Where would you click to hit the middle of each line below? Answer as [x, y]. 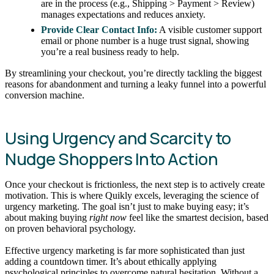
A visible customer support [210, 29]
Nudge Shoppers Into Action [111, 158]
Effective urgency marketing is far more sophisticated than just [125, 250]
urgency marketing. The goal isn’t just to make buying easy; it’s [127, 206]
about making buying [47, 217]
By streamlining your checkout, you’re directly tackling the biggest [133, 73]
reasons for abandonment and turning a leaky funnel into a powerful [135, 84]
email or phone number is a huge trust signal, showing [145, 40]
